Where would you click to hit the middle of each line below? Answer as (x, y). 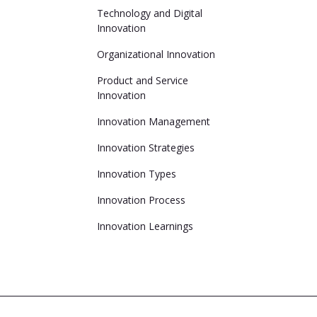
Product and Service (142, 80)
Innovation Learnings (145, 226)
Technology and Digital (149, 13)
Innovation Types (136, 174)
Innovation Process (141, 200)
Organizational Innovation (156, 54)
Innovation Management (153, 121)
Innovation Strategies (145, 148)
